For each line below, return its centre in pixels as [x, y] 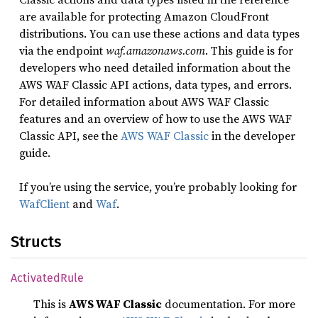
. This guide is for [249, 50]
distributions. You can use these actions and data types [159, 33]
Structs [36, 242]
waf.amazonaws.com [155, 50]
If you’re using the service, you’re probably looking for [158, 187]
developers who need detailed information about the [155, 67]
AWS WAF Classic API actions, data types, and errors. [155, 84]
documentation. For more [229, 304]
